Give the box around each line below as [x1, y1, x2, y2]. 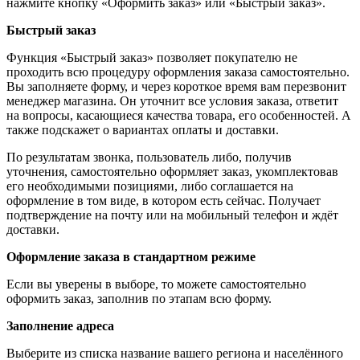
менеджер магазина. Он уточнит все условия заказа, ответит [6, 94, 338, 108]
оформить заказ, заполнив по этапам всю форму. [6, 292, 272, 306]
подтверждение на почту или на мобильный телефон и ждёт [6, 208, 338, 223]
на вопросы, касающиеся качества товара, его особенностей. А [6, 108, 351, 123]
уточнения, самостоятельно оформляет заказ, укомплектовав [6, 165, 338, 179]
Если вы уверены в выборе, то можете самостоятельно [6, 277, 306, 292]
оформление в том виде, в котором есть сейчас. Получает [6, 194, 321, 208]
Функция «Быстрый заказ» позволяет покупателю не [6, 51, 297, 65]
